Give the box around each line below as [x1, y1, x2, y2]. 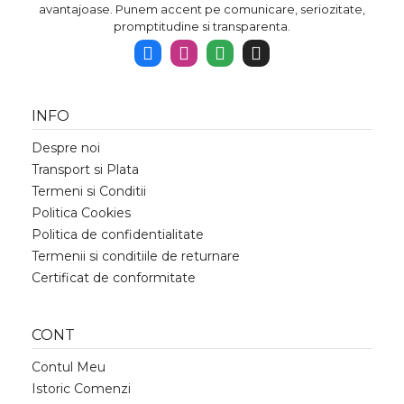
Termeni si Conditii [32, 183, 146, 199]
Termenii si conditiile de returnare [32, 248, 240, 264]
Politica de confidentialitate [32, 226, 204, 243]
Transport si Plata [32, 161, 139, 178]
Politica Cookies [32, 205, 131, 221]
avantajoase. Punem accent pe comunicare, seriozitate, [38, 2, 365, 16]
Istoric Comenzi [32, 381, 131, 397]
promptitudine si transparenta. [113, 19, 290, 33]
